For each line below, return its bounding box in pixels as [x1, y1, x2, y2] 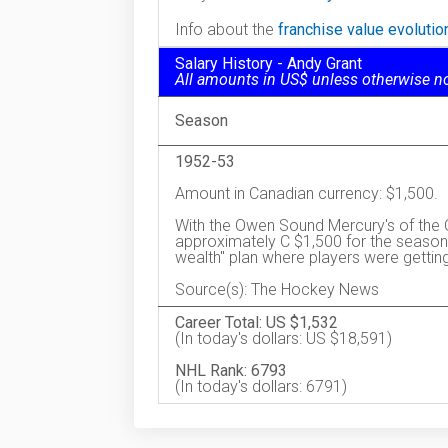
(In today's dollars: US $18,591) [175, 329, 392, 348]
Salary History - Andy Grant [175, 54, 362, 73]
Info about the [175, 20, 278, 39]
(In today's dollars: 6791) [175, 377, 347, 396]
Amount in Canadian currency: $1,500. [175, 184, 438, 203]
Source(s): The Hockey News [175, 280, 379, 299]
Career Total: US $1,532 [175, 313, 338, 332]
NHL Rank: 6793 [175, 361, 287, 380]
